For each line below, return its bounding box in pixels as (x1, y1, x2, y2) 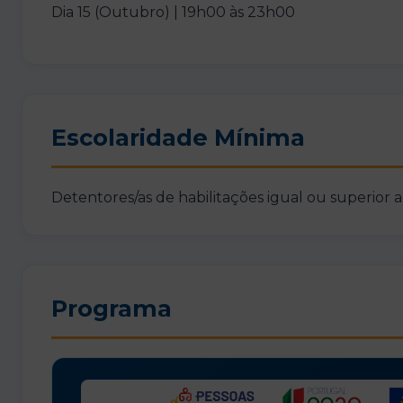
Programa (51, 293, 172, 322)
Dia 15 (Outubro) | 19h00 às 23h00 (51, 4, 295, 22)
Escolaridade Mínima (51, 122, 305, 151)
